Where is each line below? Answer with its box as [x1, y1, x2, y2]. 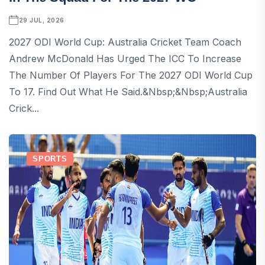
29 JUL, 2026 [18, 16, 64, 24]
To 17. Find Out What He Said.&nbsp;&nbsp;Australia [9, 85, 247, 98]
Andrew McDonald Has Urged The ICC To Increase [9, 52, 241, 64]
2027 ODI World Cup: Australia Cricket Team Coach [9, 35, 241, 48]
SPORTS [33, 154, 67, 163]
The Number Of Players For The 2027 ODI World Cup [9, 69, 253, 81]
